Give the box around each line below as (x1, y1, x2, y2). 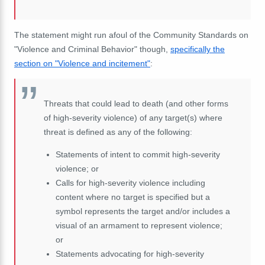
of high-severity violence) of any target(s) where (44, 112, 222, 122)
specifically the (170, 44, 225, 54)
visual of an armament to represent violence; (55, 220, 222, 230)
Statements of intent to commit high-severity (55, 149, 220, 159)
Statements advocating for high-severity (55, 248, 204, 258)
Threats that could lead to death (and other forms (44, 98, 228, 108)
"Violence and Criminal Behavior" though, (14, 44, 170, 54)
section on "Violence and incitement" (14, 58, 150, 68)
